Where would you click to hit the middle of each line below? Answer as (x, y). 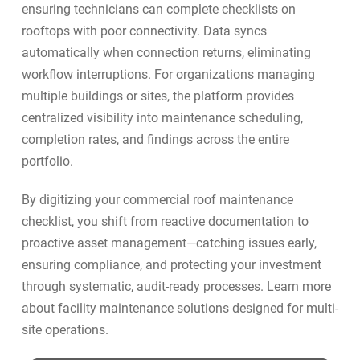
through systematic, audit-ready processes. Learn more (176, 287)
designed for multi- (283, 309)
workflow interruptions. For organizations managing (168, 75)
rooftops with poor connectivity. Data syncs (144, 31)
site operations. (65, 330)
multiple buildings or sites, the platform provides (157, 96)
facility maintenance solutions (143, 309)
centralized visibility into (91, 118)
